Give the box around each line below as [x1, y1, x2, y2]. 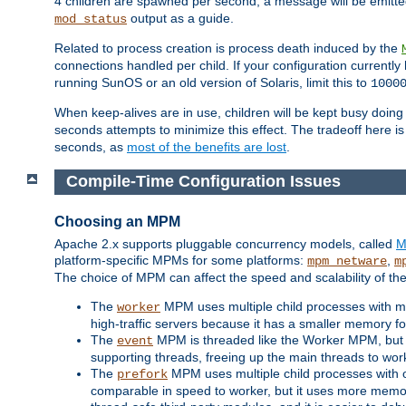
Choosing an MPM [54, 213, 180, 229]
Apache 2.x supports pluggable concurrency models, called [54, 236, 396, 251]
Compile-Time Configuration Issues [65, 172, 341, 191]
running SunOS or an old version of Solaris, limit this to [54, 75, 371, 91]
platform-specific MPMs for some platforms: [54, 252, 307, 267]
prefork [117, 366, 168, 382]
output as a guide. [127, 11, 234, 26]
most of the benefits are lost [127, 140, 286, 155]
